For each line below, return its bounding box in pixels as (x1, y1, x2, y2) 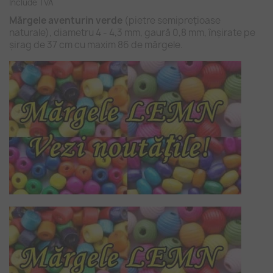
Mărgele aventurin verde (9, 14, 122, 27)
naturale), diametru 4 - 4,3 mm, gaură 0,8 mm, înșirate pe (9, 26, 255, 39)
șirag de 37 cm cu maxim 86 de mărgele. (9, 38, 183, 51)
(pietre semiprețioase (122, 14, 221, 27)
